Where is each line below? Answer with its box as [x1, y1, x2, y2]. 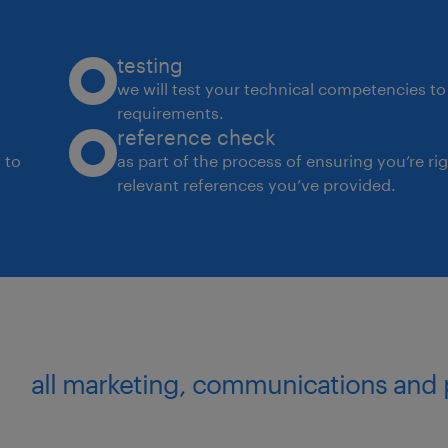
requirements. [117, 102, 225, 122]
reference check [117, 124, 277, 149]
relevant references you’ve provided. [117, 174, 397, 194]
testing [117, 52, 184, 77]
